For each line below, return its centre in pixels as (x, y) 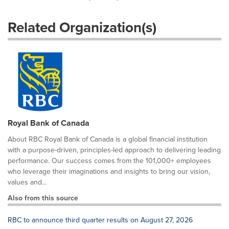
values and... (27, 182)
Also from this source (43, 198)
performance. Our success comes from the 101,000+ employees (109, 161)
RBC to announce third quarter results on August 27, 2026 (100, 220)
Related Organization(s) (82, 27)
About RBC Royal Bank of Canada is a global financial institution (108, 139)
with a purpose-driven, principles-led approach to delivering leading (114, 150)
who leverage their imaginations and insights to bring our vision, (109, 171)
